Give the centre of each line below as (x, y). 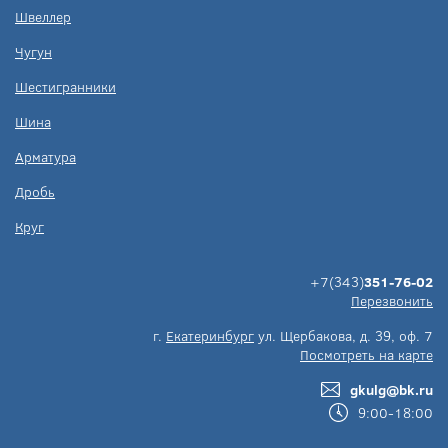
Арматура (45, 156)
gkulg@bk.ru (391, 389)
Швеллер (43, 16)
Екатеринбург (210, 335)
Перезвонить (392, 300)
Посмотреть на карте (366, 354)
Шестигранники (65, 86)
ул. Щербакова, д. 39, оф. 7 (343, 335)
